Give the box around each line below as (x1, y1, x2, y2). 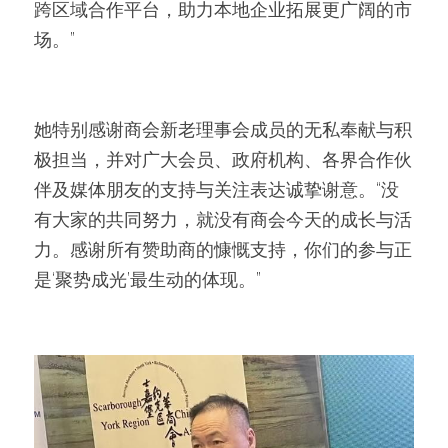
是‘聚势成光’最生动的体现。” (34, 268, 261, 290)
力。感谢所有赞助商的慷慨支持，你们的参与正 (34, 238, 412, 260)
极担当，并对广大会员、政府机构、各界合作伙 (34, 148, 412, 170)
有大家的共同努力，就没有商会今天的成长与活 (34, 208, 412, 230)
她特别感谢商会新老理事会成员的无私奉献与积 (34, 118, 412, 140)
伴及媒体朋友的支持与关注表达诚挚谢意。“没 (34, 178, 399, 200)
